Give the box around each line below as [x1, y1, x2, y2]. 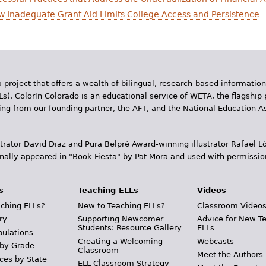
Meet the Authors [197, 250, 264, 259]
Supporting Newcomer [77, 214, 163, 223]
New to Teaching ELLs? [77, 201, 165, 210]
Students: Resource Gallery [77, 223, 182, 232]
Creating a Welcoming [77, 236, 163, 246]
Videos [197, 186, 227, 195]
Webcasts [197, 236, 235, 246]
